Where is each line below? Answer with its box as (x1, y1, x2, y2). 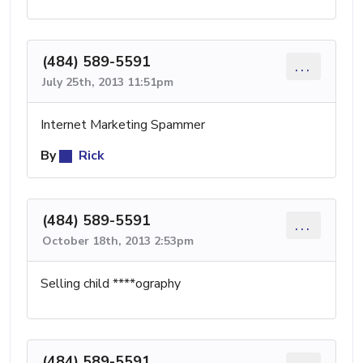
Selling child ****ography (41, 274, 181, 293)
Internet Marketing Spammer (41, 115, 205, 134)
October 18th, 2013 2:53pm (42, 233, 194, 249)
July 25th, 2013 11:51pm (42, 74, 173, 90)
